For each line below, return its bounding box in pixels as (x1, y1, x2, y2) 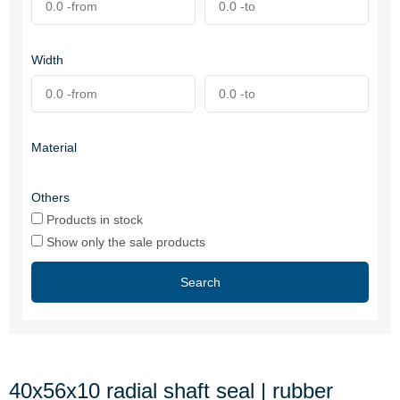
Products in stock (43, 212, 143, 227)
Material (31, 140, 77, 154)
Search (179, 275, 221, 289)
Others (31, 190, 70, 204)
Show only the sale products (43, 235, 205, 249)
